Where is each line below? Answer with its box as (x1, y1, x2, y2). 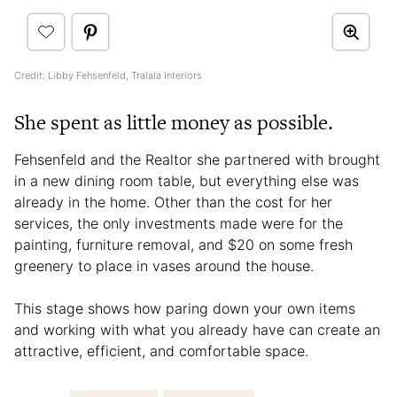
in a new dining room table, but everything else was (14, 171, 359, 190)
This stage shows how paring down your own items (14, 299, 355, 317)
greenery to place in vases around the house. (14, 256, 318, 275)
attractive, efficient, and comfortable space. (14, 341, 313, 360)
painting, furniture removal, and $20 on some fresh (14, 235, 353, 253)
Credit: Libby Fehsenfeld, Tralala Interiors (14, 68, 202, 82)
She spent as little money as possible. (14, 107, 333, 136)
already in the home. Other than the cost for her (14, 192, 332, 211)
